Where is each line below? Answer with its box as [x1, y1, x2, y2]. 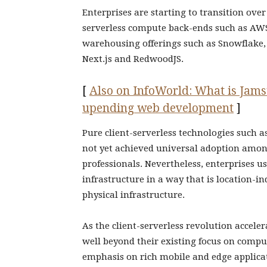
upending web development [82, 101, 234, 115]
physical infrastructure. [82, 190, 185, 200]
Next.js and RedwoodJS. [82, 54, 184, 64]
